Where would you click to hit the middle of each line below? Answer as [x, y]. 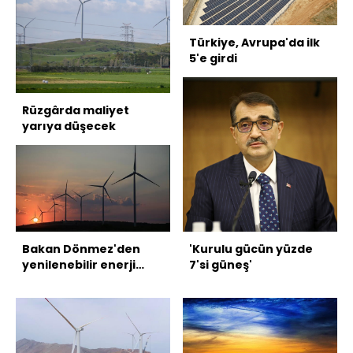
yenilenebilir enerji [79, 265]
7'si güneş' [221, 265]
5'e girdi [213, 59]
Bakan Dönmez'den [81, 249]
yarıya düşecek [69, 126]
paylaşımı [52, 281]
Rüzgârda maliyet [76, 110]
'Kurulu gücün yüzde [251, 249]
